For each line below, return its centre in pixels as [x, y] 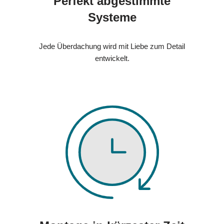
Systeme [112, 17]
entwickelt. [112, 58]
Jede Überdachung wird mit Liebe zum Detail [112, 46]
